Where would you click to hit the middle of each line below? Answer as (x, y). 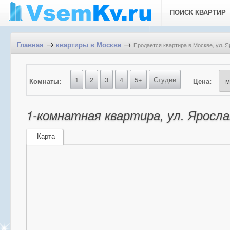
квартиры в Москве (89, 45)
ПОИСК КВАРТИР (198, 13)
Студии (165, 79)
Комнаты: (45, 81)
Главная (30, 45)
